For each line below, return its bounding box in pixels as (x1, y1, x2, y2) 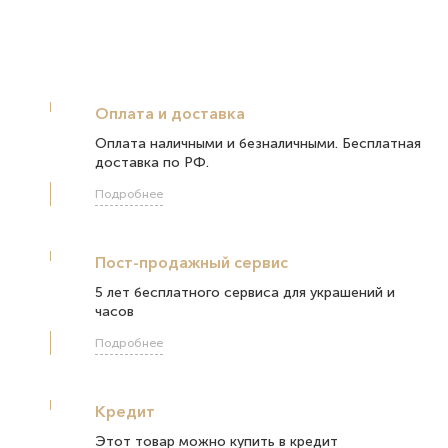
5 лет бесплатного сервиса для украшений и (95, 283, 395, 301)
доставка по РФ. (95, 153, 209, 171)
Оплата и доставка (95, 102, 245, 123)
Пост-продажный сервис (95, 251, 288, 272)
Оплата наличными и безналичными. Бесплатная (95, 134, 421, 152)
